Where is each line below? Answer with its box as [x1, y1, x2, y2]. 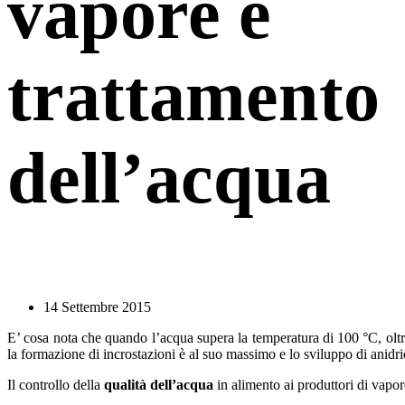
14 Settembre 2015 [43, 298, 151, 315]
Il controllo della [7, 376, 104, 392]
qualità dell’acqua [104, 376, 213, 392]
